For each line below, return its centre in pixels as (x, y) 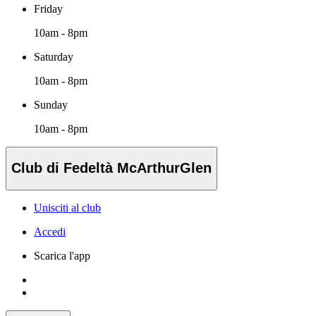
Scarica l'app (62, 256)
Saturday (54, 56)
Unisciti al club (67, 208)
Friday (48, 8)
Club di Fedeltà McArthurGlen (111, 168)
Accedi (50, 232)
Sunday (51, 104)
